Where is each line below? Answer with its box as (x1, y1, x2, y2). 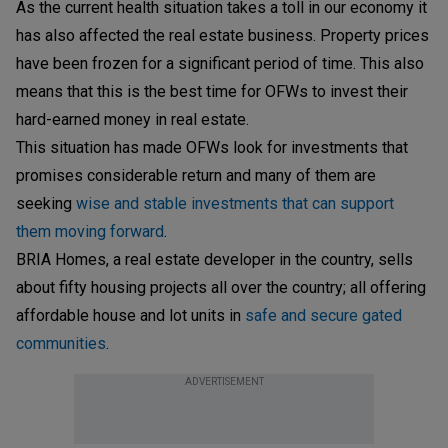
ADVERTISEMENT (184, 375, 264, 387)
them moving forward (16, 221, 164, 241)
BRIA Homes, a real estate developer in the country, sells (16, 249, 413, 269)
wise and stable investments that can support (76, 193, 394, 213)
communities (16, 333, 106, 353)
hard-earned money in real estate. (16, 109, 249, 129)
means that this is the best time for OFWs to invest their (16, 81, 408, 101)
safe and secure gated (245, 305, 402, 325)
